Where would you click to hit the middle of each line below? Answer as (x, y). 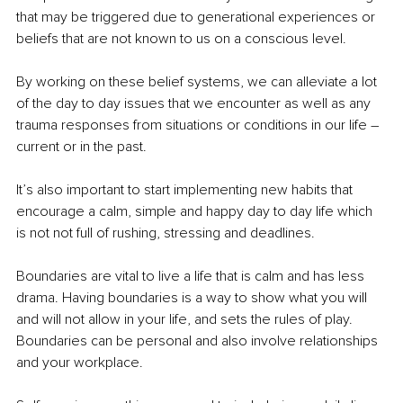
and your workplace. (81, 363)
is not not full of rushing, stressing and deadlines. (166, 233)
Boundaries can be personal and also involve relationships (199, 341)
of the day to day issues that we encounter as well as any (195, 104)
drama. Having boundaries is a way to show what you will (193, 298)
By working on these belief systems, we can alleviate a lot (198, 82)
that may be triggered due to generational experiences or (197, 18)
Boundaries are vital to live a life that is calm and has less (192, 277)
